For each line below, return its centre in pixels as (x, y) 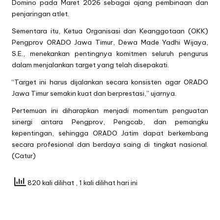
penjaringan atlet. (41, 14)
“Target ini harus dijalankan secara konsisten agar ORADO (110, 82)
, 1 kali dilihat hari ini (107, 183)
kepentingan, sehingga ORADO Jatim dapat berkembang (110, 133)
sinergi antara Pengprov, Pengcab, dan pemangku (110, 122)
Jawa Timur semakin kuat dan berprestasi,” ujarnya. (94, 94)
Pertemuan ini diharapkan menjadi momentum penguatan (110, 111)
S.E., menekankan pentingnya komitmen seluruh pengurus (110, 54)
